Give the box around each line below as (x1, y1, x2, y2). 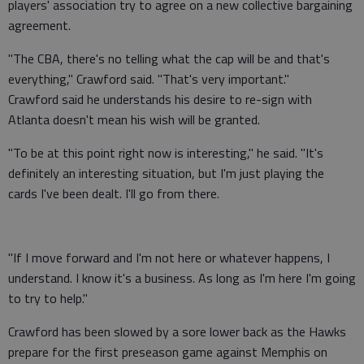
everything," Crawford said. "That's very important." (8, 68, 289, 89)
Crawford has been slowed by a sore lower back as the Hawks (8, 321, 346, 341)
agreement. (8, 15, 71, 35)
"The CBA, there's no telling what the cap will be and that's (8, 48, 330, 68)
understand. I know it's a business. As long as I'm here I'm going (8, 267, 356, 288)
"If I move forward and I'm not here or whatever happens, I (8, 247, 330, 267)
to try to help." (8, 288, 88, 308)
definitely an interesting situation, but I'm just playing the (8, 162, 324, 183)
